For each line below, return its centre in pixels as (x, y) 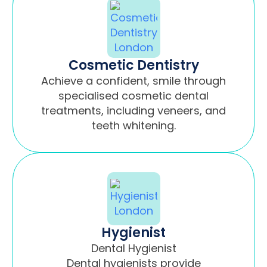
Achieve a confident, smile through (133, 80)
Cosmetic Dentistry (133, 65)
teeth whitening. (133, 125)
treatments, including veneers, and (133, 110)
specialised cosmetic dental (133, 95)
